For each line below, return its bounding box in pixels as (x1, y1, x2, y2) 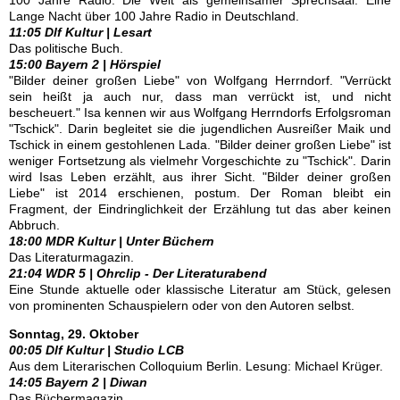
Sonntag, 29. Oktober (9, 327, 138, 341)
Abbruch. (9, 218, 60, 232)
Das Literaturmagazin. (9, 250, 134, 264)
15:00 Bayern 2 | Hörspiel (9, 57, 161, 71)
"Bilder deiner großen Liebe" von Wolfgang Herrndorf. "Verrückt (9, 73, 391, 87)
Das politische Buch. (9, 41, 123, 55)
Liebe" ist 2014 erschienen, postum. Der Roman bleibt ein (9, 186, 391, 200)
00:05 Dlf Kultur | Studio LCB (9, 343, 184, 357)
